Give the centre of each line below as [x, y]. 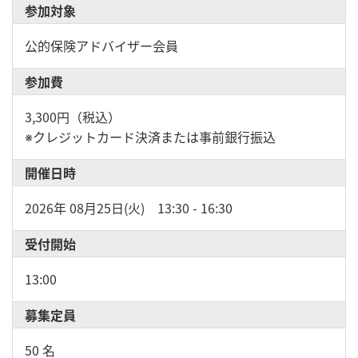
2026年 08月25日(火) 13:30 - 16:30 [129, 208]
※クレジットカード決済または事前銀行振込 [150, 137]
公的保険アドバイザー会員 [101, 46]
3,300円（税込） [73, 117]
